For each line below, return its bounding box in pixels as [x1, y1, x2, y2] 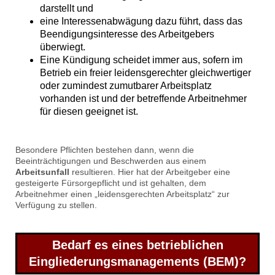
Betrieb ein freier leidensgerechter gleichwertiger [40, 68, 251, 79]
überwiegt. [40, 42, 85, 53]
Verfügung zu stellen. [15, 200, 97, 211]
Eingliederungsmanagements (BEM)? [29, 255, 246, 269]
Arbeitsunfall [15, 167, 69, 177]
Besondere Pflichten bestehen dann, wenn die [15, 145, 194, 155]
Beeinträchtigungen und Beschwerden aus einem [15, 156, 206, 166]
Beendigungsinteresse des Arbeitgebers [40, 29, 214, 40]
